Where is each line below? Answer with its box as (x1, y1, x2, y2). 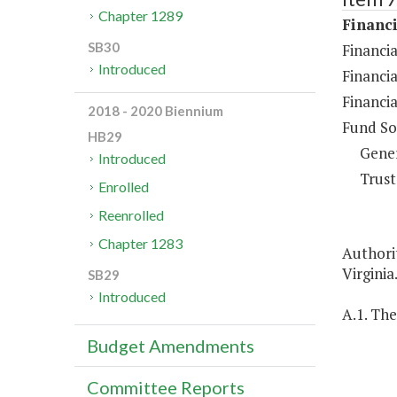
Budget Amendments (87, 335, 254, 357)
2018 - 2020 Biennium (88, 103, 223, 120)
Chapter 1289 (98, 7, 183, 25)
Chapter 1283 (98, 235, 183, 253)
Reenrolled (98, 206, 165, 224)
